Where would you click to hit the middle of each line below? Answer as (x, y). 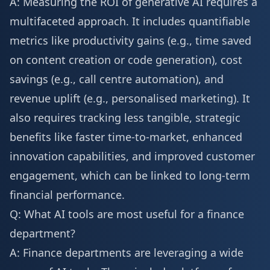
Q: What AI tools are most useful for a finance (127, 214)
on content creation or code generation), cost (126, 60)
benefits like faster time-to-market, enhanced (126, 137)
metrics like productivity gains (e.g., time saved (130, 40)
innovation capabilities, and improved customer (132, 156)
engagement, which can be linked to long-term (130, 175)
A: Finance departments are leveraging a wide (127, 253)
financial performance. (67, 195)
